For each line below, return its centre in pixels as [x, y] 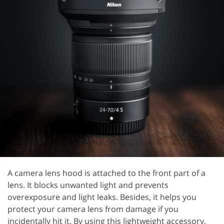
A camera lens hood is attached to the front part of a [106, 173]
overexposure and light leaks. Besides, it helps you [102, 197]
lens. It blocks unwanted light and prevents [88, 185]
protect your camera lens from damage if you [93, 209]
